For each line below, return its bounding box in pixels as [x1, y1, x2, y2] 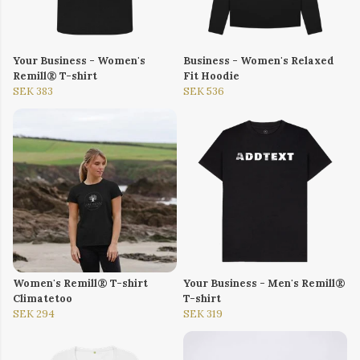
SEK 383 [13, 84, 53, 99]
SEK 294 [13, 307, 55, 321]
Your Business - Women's [13, 54, 145, 68]
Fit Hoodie [183, 69, 239, 84]
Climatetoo [13, 292, 72, 306]
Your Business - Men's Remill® [183, 276, 346, 291]
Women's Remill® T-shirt [13, 276, 148, 291]
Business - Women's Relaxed [183, 54, 334, 68]
